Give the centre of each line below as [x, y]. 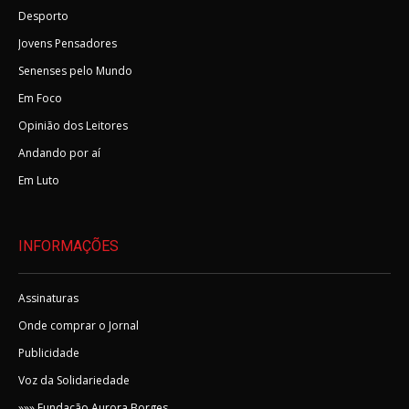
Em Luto [39, 180]
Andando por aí [59, 153]
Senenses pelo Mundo [75, 71]
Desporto [43, 16]
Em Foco [40, 98]
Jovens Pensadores [68, 43]
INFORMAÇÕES [68, 246]
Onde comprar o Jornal [79, 325]
